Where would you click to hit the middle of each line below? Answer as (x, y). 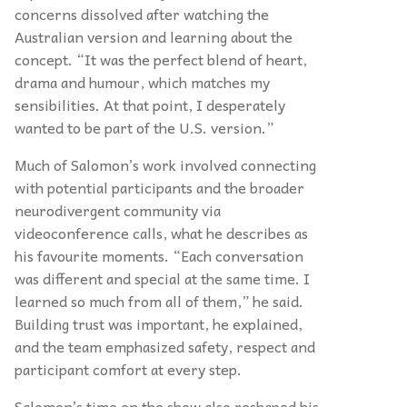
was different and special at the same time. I (162, 278)
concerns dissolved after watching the (142, 14)
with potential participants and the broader (159, 187)
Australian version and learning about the (154, 36)
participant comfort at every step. (128, 369)
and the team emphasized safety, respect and (165, 346)
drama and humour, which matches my (142, 82)
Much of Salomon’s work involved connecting (165, 164)
